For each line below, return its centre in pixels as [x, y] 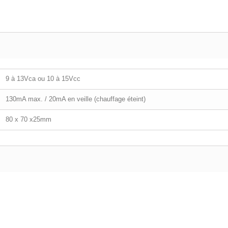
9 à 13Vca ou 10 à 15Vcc [43, 79]
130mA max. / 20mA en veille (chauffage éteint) [76, 99]
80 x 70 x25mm [28, 119]
